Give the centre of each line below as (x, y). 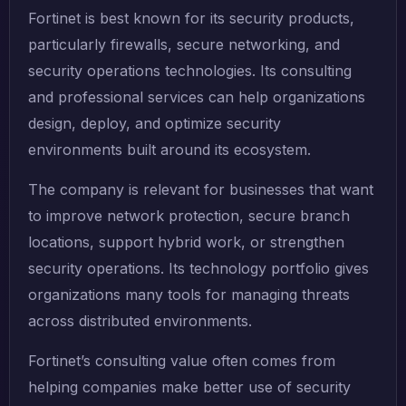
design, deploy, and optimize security (155, 124)
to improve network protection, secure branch (189, 216)
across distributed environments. (140, 321)
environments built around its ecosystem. (169, 150)
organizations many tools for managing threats (189, 295)
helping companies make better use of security (189, 387)
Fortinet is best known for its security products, (191, 19)
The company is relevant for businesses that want (201, 190)
